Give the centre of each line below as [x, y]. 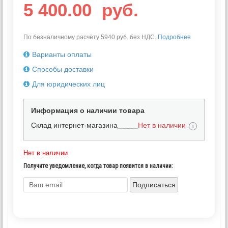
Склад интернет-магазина [74, 125]
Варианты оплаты [62, 55]
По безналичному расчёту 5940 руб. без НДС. [91, 37]
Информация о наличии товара [88, 111]
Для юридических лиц [68, 84]
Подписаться [154, 185]
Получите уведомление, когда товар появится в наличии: [98, 166]
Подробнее [174, 37]
